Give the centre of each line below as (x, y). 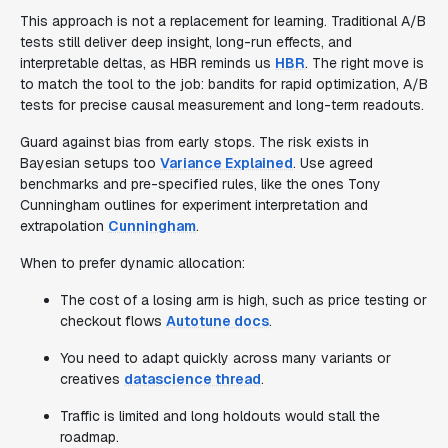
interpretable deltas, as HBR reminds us (147, 63)
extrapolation (64, 226)
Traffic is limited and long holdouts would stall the (220, 416)
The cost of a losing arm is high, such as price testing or (243, 300)
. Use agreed (333, 163)
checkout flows (113, 321)
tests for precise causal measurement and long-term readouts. (222, 105)
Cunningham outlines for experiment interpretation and (194, 205)
